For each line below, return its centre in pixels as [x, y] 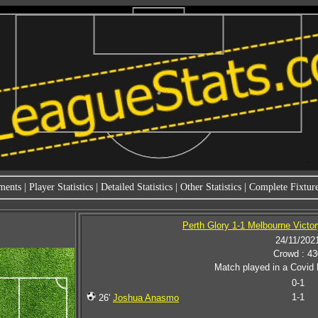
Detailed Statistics [137, 187]
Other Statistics [211, 187]
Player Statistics [61, 187]
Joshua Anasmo [146, 298]
